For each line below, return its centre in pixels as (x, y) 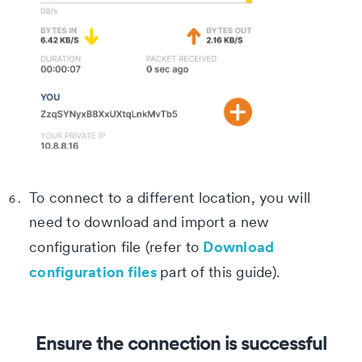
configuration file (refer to (116, 247)
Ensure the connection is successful (181, 343)
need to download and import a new (149, 222)
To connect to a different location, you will (170, 198)
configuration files (93, 272)
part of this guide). (220, 272)
